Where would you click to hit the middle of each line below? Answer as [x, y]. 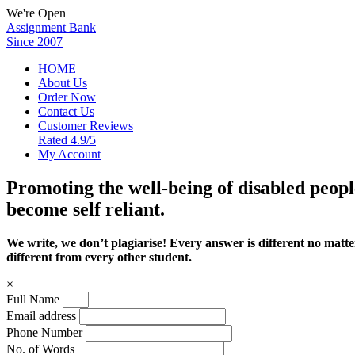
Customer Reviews [86, 126]
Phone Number [46, 332]
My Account [69, 154]
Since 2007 [34, 42]
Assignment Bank [51, 27]
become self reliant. [86, 209]
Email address [41, 315]
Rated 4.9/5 [67, 140]
